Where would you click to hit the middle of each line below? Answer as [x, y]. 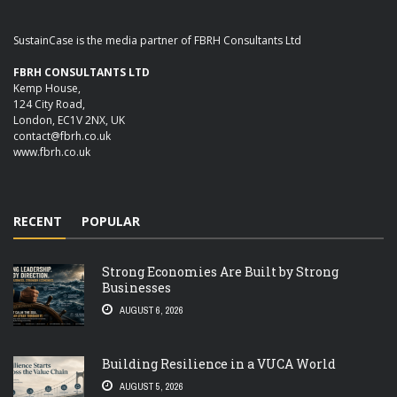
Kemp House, [47, 88]
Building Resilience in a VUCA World [219, 363]
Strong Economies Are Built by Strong [220, 271]
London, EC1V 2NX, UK [69, 120]
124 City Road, [49, 104]
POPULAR [111, 221]
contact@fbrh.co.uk [62, 136]
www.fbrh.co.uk [52, 152]
